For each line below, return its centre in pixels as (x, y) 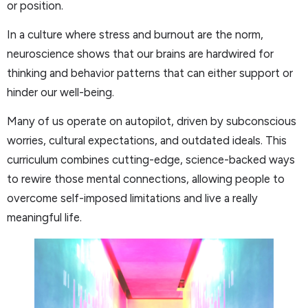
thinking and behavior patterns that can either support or (150, 73)
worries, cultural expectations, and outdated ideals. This (147, 141)
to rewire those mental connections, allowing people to (146, 179)
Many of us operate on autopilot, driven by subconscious (152, 121)
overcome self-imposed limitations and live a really (132, 198)
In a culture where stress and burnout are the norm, (135, 34)
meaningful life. (44, 218)
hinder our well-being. (60, 92)
